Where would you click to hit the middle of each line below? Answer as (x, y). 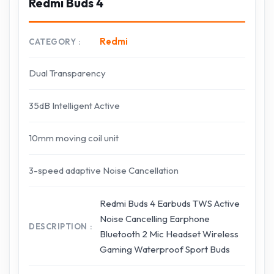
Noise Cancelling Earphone (155, 219)
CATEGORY (53, 41)
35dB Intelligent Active (74, 106)
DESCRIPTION (58, 226)
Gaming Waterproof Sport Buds (165, 249)
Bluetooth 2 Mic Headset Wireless (169, 234)
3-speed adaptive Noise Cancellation (104, 170)
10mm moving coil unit (74, 138)
